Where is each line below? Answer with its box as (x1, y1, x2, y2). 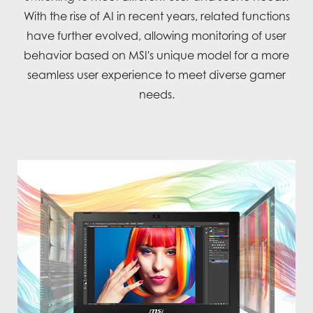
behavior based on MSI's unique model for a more (24, 48, 289, 63)
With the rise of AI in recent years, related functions (23, 9, 290, 24)
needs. (138, 87, 175, 102)
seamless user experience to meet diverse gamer (27, 68, 286, 82)
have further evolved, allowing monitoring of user (27, 29, 286, 43)
